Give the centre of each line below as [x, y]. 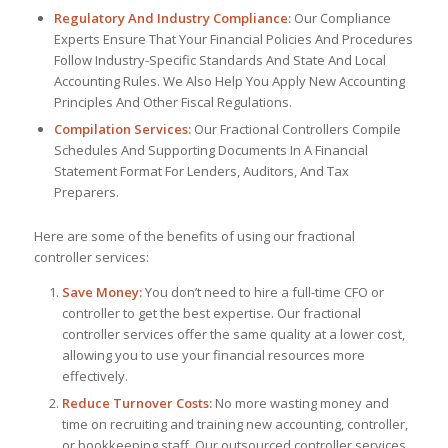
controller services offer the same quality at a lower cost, [233, 333]
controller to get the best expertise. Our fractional [211, 312]
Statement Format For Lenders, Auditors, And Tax [201, 170]
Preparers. [86, 191]
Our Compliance [340, 17]
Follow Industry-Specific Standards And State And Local [219, 59]
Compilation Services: [122, 128]
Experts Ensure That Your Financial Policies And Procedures [233, 38]
